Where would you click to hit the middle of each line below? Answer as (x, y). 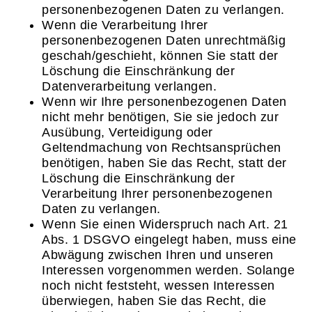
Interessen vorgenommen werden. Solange (168, 270)
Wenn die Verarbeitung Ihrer (125, 25)
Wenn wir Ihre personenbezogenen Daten (164, 101)
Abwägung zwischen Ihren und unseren (158, 255)
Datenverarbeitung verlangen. (129, 86)
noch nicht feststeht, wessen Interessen (158, 285)
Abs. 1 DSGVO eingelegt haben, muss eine (169, 239)
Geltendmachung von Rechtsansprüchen (162, 147)
